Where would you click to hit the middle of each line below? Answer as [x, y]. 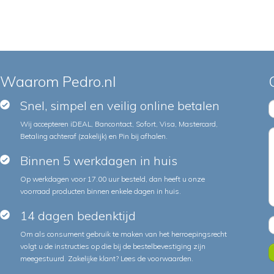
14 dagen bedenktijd [78, 216]
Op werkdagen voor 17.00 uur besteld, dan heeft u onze [112, 179]
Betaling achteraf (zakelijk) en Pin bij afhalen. [94, 136]
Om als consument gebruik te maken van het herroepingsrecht [123, 234]
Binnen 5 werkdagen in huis [98, 161]
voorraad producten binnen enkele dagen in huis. [100, 191]
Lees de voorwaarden [156, 258]
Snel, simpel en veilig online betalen [120, 106]
